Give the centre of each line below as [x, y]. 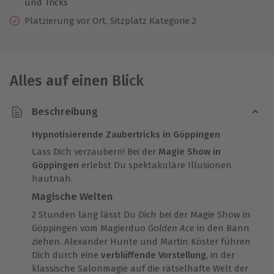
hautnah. [52, 178]
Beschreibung [65, 112]
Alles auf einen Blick [77, 80]
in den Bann [223, 228]
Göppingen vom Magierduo [90, 228]
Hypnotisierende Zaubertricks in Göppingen [126, 134]
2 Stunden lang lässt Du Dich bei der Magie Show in [141, 214]
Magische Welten [72, 196]
